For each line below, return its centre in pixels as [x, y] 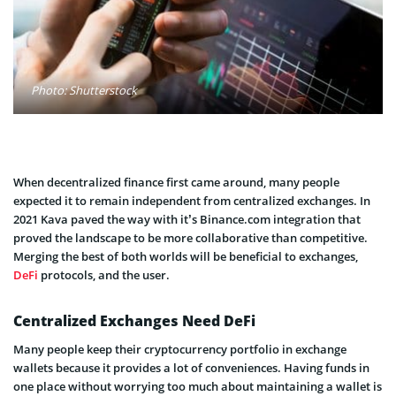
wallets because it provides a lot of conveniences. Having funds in [191, 367]
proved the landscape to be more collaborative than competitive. [190, 237]
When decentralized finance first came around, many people [176, 182]
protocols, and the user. [104, 274]
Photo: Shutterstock [84, 90]
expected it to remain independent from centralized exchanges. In [192, 200]
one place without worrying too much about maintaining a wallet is [198, 386]
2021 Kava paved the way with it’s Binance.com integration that [187, 219]
